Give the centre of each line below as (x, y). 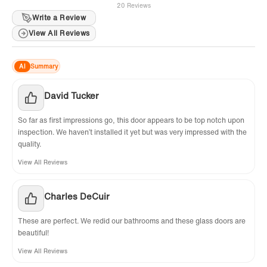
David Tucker (72, 96)
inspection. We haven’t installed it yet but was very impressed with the (132, 132)
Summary (44, 66)
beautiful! (33, 233)
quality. (30, 144)
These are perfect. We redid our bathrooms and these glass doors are (132, 221)
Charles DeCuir (77, 196)
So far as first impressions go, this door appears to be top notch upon (131, 120)
